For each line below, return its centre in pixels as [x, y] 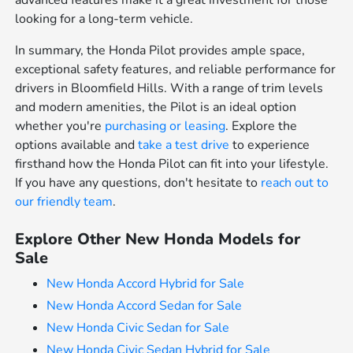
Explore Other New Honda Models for [158, 240]
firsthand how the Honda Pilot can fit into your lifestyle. [172, 164]
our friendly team [64, 202]
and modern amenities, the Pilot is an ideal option [156, 108]
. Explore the [262, 126]
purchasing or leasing [165, 126]
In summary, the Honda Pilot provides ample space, [160, 51]
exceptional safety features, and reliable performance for [176, 70]
